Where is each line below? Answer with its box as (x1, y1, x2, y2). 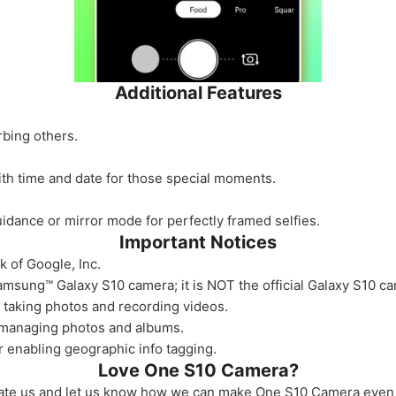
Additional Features (114, 82, 282, 103)
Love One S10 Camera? (97, 360, 299, 381)
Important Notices (119, 232, 277, 253)
